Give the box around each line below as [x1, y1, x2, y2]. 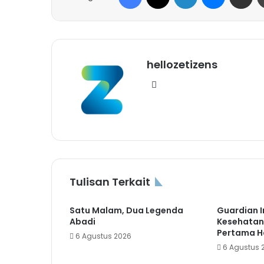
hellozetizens [147, 57, 217, 72]
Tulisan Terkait [70, 174, 150, 189]
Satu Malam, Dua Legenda [70, 204, 183, 216]
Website [160, 77, 197, 90]
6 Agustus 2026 [75, 230, 131, 241]
